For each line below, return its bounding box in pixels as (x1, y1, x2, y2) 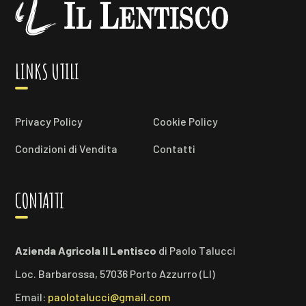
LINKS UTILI (15, 59, 80, 85)
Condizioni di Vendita (15, 142, 118, 156)
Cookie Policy (153, 115, 218, 128)
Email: (15, 290, 48, 304)
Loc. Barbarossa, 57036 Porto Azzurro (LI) (15, 267, 216, 281)
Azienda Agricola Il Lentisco (15, 244, 157, 258)
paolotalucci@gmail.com (48, 290, 171, 304)
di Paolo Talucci (156, 244, 236, 258)
